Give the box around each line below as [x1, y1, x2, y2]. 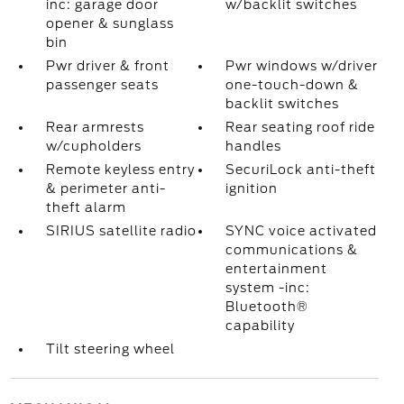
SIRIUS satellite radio [45, 224, 197, 238]
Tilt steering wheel [45, 342, 175, 356]
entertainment [225, 262, 328, 276]
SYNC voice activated [225, 224, 378, 238]
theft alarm [45, 200, 126, 215]
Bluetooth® [225, 299, 309, 314]
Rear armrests [45, 120, 144, 134]
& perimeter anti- [45, 181, 166, 196]
